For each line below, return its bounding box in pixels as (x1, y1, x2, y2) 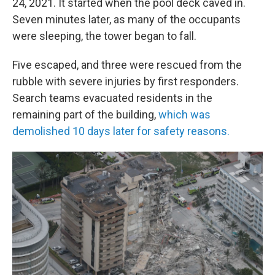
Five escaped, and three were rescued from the (12, 58, 242, 72)
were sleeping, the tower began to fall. (12, 29, 196, 43)
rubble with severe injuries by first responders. (12, 75, 239, 88)
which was (158, 108, 211, 122)
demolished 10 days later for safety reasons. (12, 125, 230, 138)
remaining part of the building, (12, 108, 158, 122)
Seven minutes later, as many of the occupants (12, 13, 241, 26)
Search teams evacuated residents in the (12, 91, 212, 105)
